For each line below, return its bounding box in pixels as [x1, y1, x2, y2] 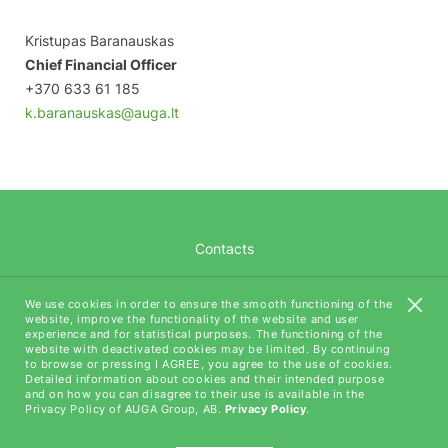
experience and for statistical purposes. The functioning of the [25, 327, 383, 341]
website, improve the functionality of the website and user [25, 312, 359, 326]
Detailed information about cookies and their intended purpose [25, 372, 385, 386]
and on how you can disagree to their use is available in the [25, 387, 365, 401]
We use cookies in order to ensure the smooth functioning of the [25, 297, 393, 311]
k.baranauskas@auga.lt [25, 104, 179, 121]
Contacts [194, 240, 254, 257]
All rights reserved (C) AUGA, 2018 [128, 426, 320, 441]
